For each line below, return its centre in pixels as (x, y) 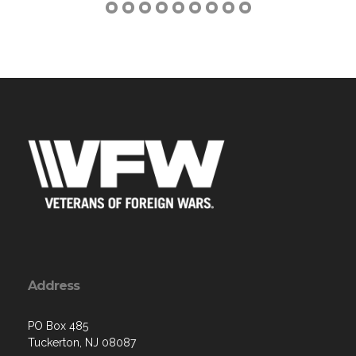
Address (54, 286)
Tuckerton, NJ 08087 (82, 342)
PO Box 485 (58, 326)
